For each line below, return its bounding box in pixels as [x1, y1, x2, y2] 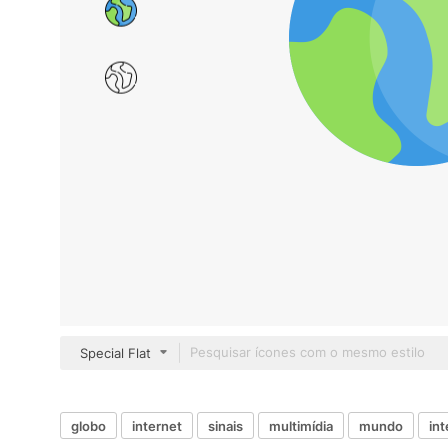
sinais [208, 417, 243, 434]
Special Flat [80, 345, 151, 361]
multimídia [269, 417, 333, 434]
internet [132, 417, 182, 434]
